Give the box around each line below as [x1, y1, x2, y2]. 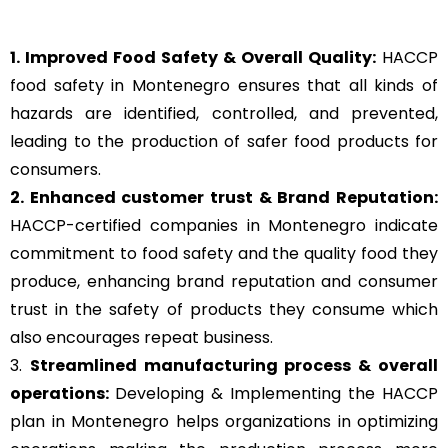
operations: [10, 382, 115, 406]
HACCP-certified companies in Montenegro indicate [10, 214, 438, 238]
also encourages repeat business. [10, 326, 273, 350]
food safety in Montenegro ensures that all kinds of [10, 74, 438, 98]
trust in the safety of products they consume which [10, 298, 438, 322]
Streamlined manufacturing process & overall [29, 354, 439, 378]
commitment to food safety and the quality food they [10, 242, 438, 266]
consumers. [10, 158, 101, 182]
